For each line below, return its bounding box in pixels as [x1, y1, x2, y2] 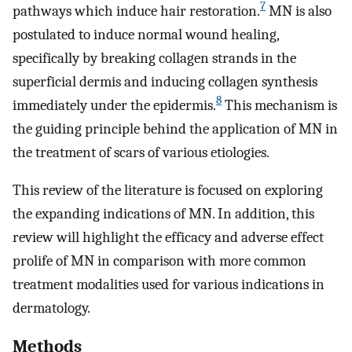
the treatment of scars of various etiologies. [13, 143, 269, 161]
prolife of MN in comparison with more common [13, 252, 306, 270]
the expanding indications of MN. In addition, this [13, 205, 314, 223]
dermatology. [13, 299, 90, 317]
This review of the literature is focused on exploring [13, 181, 323, 200]
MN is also [266, 2, 332, 20]
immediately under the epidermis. [13, 96, 216, 114]
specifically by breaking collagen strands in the [13, 49, 296, 67]
